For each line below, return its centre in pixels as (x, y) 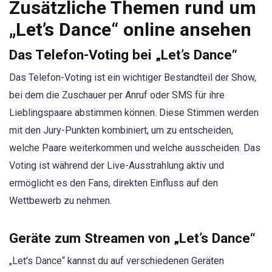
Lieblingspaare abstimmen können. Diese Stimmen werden (134, 113)
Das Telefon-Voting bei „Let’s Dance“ (123, 55)
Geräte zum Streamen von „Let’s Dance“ (132, 238)
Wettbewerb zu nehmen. (60, 201)
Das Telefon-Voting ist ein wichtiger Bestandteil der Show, (133, 78)
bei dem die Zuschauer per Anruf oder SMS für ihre (117, 95)
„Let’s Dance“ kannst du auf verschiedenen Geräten (117, 260)
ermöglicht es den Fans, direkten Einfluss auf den (114, 183)
